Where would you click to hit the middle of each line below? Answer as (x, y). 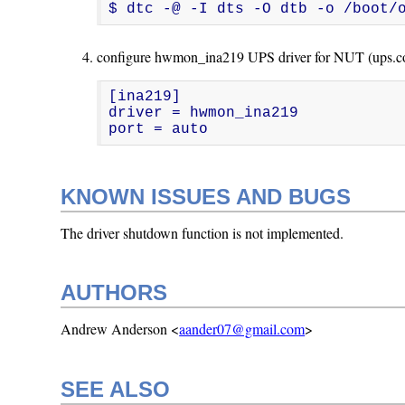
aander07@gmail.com (242, 329)
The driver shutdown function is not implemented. (202, 232)
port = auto (159, 129)
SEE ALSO (116, 390)
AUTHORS (114, 293)
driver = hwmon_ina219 (204, 113)
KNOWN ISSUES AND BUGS (206, 196)
